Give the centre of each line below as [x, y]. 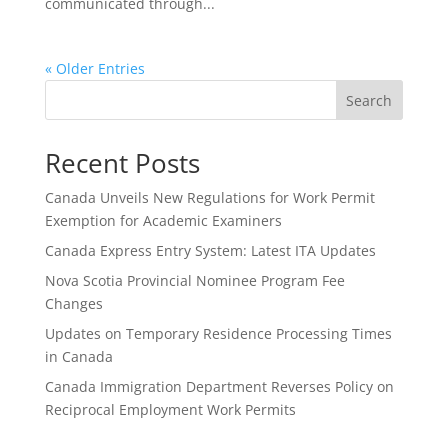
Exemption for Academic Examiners [163, 220]
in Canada [78, 356]
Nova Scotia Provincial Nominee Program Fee [194, 280]
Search [369, 100]
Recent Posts [122, 163]
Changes [73, 303]
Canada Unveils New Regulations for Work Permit [209, 197]
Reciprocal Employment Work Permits [170, 409]
